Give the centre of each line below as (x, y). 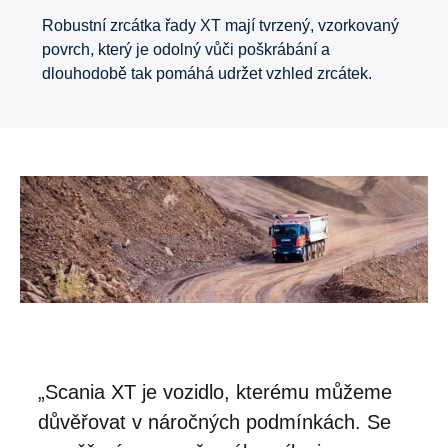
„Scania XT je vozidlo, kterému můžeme (215, 391)
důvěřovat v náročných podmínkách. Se (214, 421)
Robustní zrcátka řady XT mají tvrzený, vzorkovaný (220, 26)
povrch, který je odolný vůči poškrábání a (186, 50)
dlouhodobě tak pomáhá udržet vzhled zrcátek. (207, 74)
